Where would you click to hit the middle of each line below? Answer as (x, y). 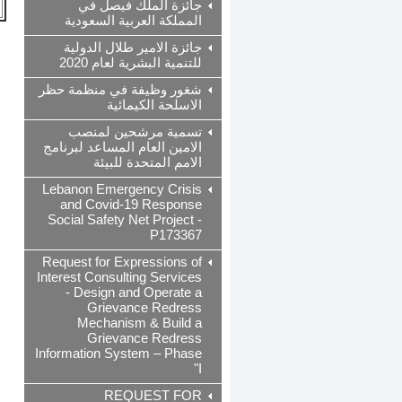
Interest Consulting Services (119, 277)
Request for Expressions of (122, 262)
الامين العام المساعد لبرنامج (122, 147)
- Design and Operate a (134, 293)
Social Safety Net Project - (125, 220)
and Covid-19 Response (131, 205)
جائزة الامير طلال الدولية (133, 48)
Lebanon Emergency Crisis (122, 189)
